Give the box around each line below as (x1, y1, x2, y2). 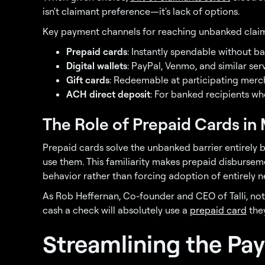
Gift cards (66, 74, 109, 86)
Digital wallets (66, 60, 127, 72)
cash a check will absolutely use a (43, 204, 190, 216)
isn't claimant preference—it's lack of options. (43, 5, 240, 17)
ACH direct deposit (66, 88, 150, 100)
